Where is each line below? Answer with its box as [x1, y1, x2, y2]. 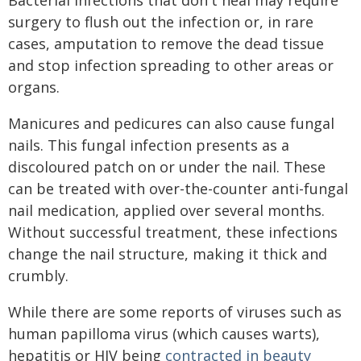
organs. [8, 77, 60, 97]
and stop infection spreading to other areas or [8, 56, 334, 75]
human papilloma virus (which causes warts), [8, 324, 320, 343]
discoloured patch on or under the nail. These [8, 157, 326, 176]
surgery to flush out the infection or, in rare [8, 12, 313, 31]
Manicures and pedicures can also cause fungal [8, 114, 334, 133]
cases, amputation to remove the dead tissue [8, 34, 324, 53]
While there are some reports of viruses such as [8, 302, 342, 322]
